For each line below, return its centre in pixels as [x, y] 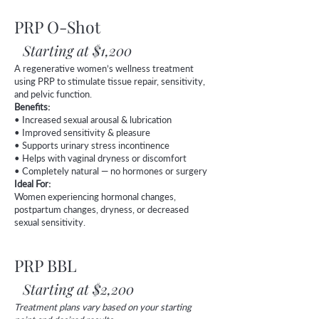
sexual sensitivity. [50, 222]
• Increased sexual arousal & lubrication [93, 120]
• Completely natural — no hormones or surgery [111, 171]
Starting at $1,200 [77, 50]
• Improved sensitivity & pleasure [82, 132]
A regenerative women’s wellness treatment [104, 68]
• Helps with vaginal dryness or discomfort [100, 158]
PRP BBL [90, 265]
